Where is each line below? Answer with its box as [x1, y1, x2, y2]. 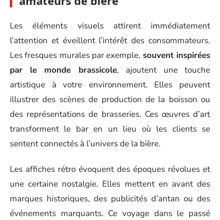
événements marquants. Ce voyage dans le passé [10, 208, 210, 219]
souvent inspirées [142, 49, 211, 61]
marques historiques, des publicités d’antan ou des [10, 193, 210, 204]
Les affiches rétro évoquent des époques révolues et [10, 164, 210, 175]
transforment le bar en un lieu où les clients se [10, 123, 210, 135]
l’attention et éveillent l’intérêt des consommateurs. [10, 34, 210, 46]
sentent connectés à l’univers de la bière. [10, 137, 161, 149]
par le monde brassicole [10, 64, 117, 76]
